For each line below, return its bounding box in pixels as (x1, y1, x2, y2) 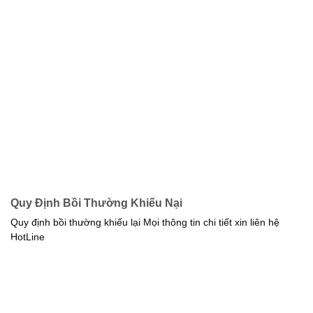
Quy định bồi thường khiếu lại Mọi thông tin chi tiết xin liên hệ (10, 217, 279, 228)
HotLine (10, 232, 45, 243)
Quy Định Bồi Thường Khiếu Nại (10, 197, 182, 210)
